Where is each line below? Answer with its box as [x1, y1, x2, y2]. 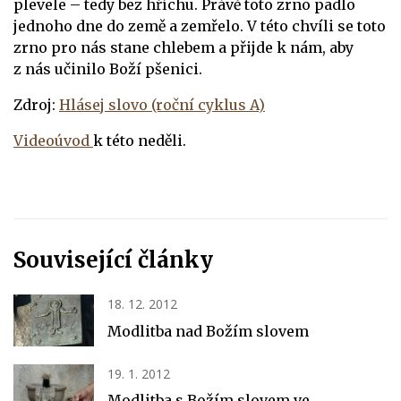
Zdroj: [13, 96, 59, 115]
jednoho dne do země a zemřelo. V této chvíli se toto [13, 17, 386, 36]
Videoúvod [13, 132, 93, 150]
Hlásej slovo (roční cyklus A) [59, 96, 265, 115]
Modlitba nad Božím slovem [107, 321, 309, 340]
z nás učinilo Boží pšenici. [13, 60, 202, 79]
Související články [13, 246, 213, 275]
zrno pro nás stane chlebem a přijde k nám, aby [13, 38, 354, 57]
